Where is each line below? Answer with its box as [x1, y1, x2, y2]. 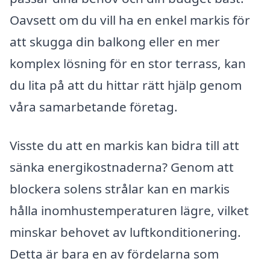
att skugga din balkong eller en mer [10, 33, 220, 51]
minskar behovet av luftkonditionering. [10, 224, 241, 240]
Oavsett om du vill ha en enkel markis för [10, 11, 250, 29]
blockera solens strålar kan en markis [10, 180, 230, 197]
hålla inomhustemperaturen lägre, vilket [10, 202, 249, 219]
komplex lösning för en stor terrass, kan [10, 55, 246, 72]
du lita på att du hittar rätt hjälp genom [10, 77, 242, 94]
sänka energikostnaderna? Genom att [10, 159, 234, 175]
